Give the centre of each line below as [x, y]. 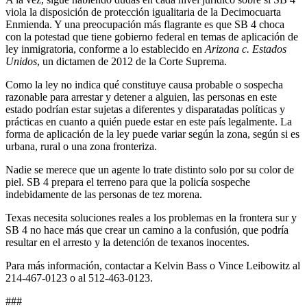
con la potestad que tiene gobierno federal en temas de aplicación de [152, 36]
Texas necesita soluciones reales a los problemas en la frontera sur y [151, 217]
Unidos [21, 61]
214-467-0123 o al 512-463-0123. [79, 278]
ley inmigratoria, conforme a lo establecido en [105, 49]
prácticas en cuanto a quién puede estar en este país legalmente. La [149, 121]
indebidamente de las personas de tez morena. [104, 194]
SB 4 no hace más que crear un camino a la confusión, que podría [147, 230]
